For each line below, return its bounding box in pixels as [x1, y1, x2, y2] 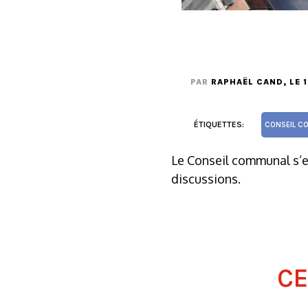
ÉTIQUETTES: [194, 120, 244, 129]
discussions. [171, 171, 241, 186]
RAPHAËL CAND [211, 77, 283, 87]
